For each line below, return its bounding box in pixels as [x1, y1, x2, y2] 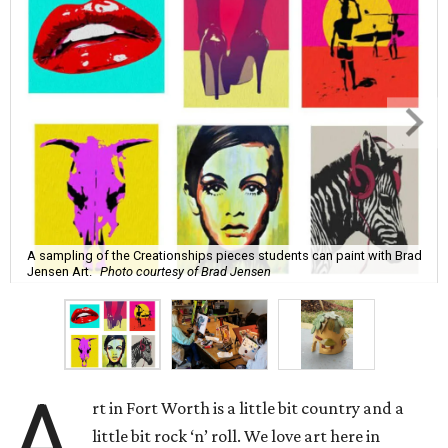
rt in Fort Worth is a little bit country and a [92, 398, 405, 419]
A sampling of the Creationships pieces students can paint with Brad [27, 247, 422, 263]
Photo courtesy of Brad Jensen [100, 263, 271, 279]
